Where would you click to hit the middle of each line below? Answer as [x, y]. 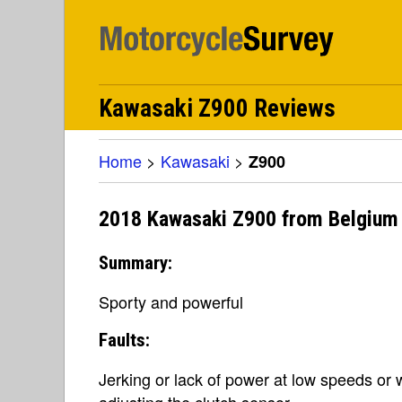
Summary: [135, 262]
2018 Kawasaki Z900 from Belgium [249, 219]
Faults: [124, 340]
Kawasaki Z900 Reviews [217, 109]
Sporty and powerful [171, 301]
